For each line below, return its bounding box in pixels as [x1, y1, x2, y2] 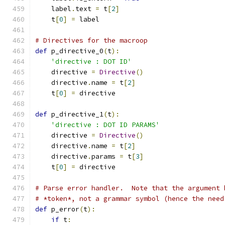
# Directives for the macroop [35, 36, 148, 45]
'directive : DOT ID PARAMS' [51, 121, 160, 129]
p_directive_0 [47, 47, 103, 55]
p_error [47, 205, 79, 213]
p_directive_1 [47, 110, 103, 119]
